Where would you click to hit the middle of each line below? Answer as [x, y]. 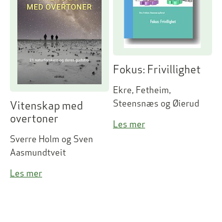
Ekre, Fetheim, [142, 90]
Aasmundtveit [38, 153]
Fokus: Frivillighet [157, 69]
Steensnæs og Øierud [156, 103]
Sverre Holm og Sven [52, 139]
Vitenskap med [46, 106]
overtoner [34, 119]
